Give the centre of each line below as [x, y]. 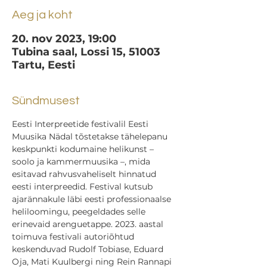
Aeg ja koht [42, 15]
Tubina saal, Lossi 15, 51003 [86, 52]
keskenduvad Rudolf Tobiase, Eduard [89, 249]
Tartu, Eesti [44, 65]
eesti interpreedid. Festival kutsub [83, 187]
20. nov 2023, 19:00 [64, 39]
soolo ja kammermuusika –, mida [82, 162]
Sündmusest [46, 101]
